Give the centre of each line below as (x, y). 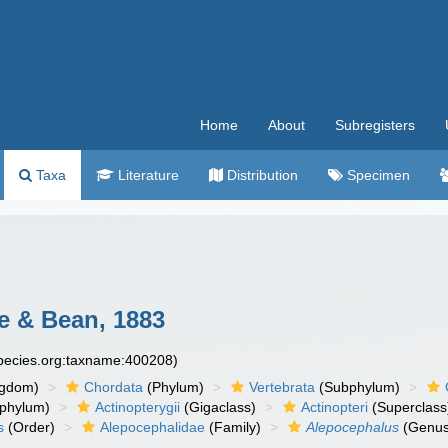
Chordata (114, 387)
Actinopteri (335, 407)
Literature (146, 175)
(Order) (30, 427)
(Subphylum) (358, 387)
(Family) (233, 427)
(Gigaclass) (218, 407)
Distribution (260, 175)
